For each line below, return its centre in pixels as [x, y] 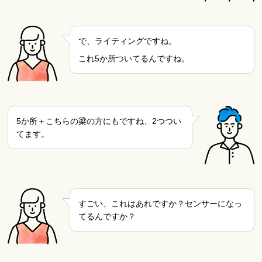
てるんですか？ [107, 216]
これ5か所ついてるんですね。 [134, 59]
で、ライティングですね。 [127, 41]
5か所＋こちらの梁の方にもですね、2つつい [99, 121]
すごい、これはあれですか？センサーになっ [160, 203]
